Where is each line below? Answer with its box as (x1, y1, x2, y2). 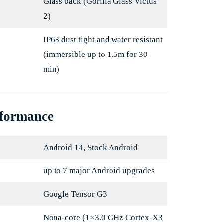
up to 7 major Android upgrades (43, 166, 155, 176)
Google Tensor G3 (43, 189, 107, 199)
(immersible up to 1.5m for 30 (43, 50, 148, 59)
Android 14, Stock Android (43, 143, 138, 153)
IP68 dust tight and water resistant (43, 35, 163, 45)
